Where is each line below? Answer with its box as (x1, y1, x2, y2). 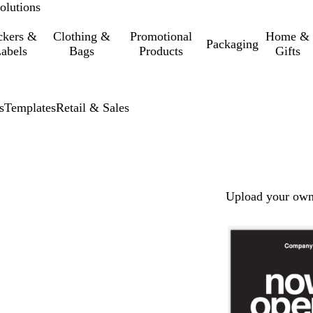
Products (139, 44, 184, 58)
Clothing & (53, 29, 111, 43)
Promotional (130, 29, 193, 43)
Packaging (205, 36, 259, 51)
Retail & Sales (56, 101, 129, 115)
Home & (265, 29, 310, 43)
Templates (4, 101, 56, 115)
